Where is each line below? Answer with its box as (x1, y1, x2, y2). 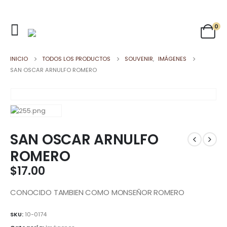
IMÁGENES (158, 55, 186, 63)
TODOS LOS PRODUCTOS (42, 55, 110, 63)
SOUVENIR (125, 55, 153, 63)
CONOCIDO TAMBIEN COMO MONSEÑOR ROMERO (10, 187, 184, 198)
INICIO (10, 55, 28, 63)
